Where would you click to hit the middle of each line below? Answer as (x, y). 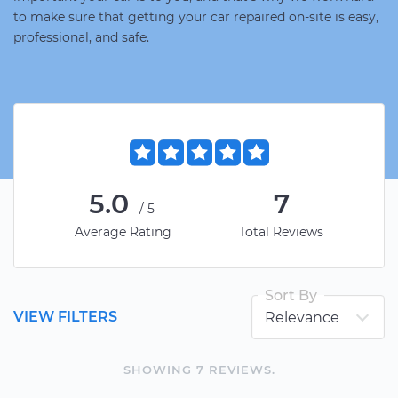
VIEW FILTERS (65, 317)
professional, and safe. (81, 37)
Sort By (291, 295)
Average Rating (123, 232)
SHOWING (159, 370)
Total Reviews (281, 232)
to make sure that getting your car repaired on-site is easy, (196, 17)
